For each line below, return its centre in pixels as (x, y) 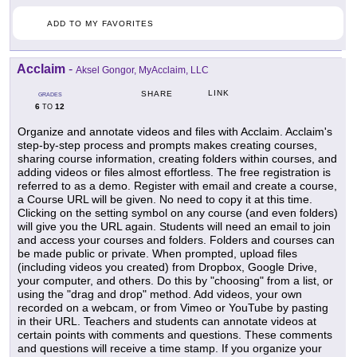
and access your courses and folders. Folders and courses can (176, 239)
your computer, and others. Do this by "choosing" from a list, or (175, 280)
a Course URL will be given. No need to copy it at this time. (165, 199)
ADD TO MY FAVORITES (100, 23)
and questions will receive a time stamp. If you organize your (170, 348)
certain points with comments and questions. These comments (175, 334)
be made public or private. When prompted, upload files (157, 253)
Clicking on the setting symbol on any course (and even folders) (178, 212)
